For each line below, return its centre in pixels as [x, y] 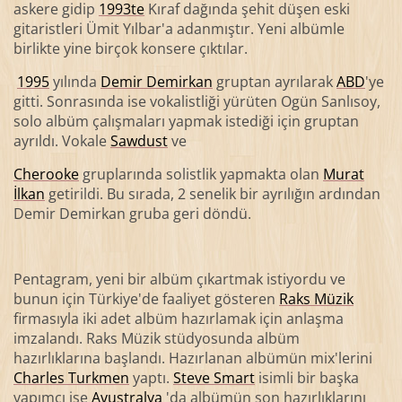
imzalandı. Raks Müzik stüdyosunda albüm [156, 339]
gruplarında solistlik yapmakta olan [201, 174]
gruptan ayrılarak [274, 81]
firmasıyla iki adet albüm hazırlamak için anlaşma [178, 319]
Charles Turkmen [71, 378]
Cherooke [46, 174]
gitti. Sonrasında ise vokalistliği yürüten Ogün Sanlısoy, [197, 101]
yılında [74, 81]
